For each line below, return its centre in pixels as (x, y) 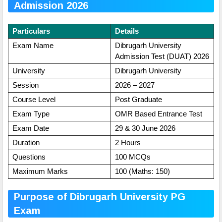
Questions (29, 157)
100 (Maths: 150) (142, 171)
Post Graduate (138, 99)
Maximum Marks (40, 171)
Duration (26, 142)
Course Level (34, 99)
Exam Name (33, 45)
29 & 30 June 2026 (145, 128)
